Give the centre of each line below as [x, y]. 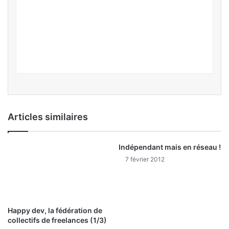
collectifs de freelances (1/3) [57, 220]
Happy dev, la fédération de [55, 210]
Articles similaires [48, 117]
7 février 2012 [145, 159]
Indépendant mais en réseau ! [170, 147]
